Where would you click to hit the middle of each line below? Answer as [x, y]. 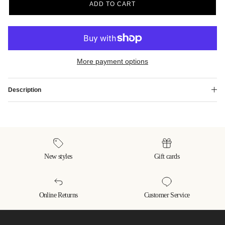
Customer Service [167, 195]
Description [25, 90]
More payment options [113, 61]
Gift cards [167, 156]
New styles [58, 156]
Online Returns [58, 195]
